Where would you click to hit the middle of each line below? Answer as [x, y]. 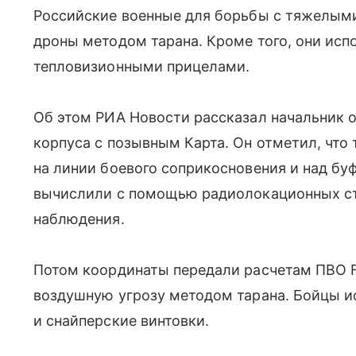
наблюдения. [79, 219]
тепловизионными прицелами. [142, 67]
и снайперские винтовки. [122, 321]
